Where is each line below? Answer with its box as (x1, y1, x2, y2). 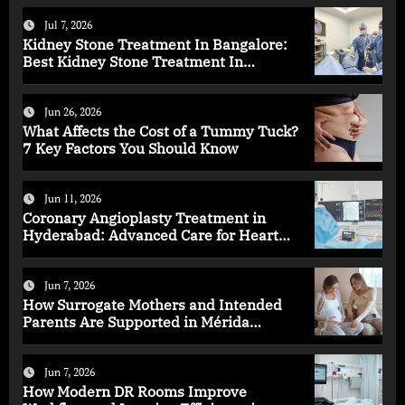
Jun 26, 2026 (43, 105, 101, 118)
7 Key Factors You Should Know (22, 139, 238, 157)
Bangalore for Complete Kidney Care (22, 70, 273, 88)
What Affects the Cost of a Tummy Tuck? (22, 122, 298, 140)
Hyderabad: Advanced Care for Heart (22, 226, 278, 244)
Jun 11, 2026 (43, 192, 101, 205)
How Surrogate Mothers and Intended (22, 296, 282, 314)
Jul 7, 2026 (43, 18, 92, 32)
